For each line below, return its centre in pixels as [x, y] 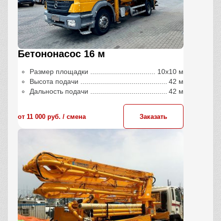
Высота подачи [54, 81]
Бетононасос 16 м [61, 54]
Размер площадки [59, 72]
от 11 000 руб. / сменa [52, 116]
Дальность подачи [59, 91]
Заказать [153, 116]
